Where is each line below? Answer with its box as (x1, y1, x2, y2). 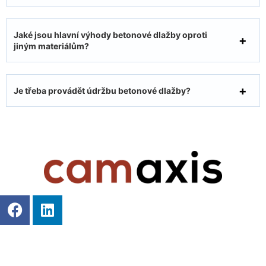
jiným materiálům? (14, 41, 89, 52)
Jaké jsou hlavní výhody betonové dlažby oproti (14, 30, 207, 40)
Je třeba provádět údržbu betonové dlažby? (14, 85, 191, 96)
